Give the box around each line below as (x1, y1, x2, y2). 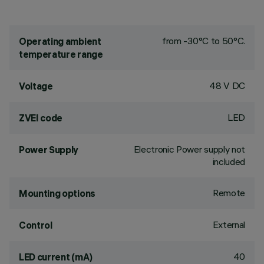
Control (19, 219, 52, 231)
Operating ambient (19, 35, 101, 47)
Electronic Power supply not (133, 143, 245, 155)
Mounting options (19, 187, 95, 199)
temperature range (19, 48, 103, 60)
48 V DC (209, 80, 245, 91)
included (212, 156, 245, 167)
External (212, 219, 245, 230)
